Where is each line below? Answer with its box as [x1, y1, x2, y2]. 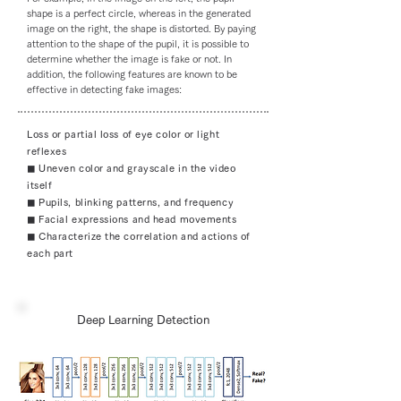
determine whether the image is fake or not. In [27, 54, 232, 64]
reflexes [27, 146, 67, 156]
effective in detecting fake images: [27, 84, 182, 94]
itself [27, 180, 53, 190]
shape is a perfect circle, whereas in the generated [27, 8, 251, 18]
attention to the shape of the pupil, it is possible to [27, 38, 249, 48]
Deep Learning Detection [77, 314, 209, 326]
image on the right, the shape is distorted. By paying [27, 23, 256, 33]
